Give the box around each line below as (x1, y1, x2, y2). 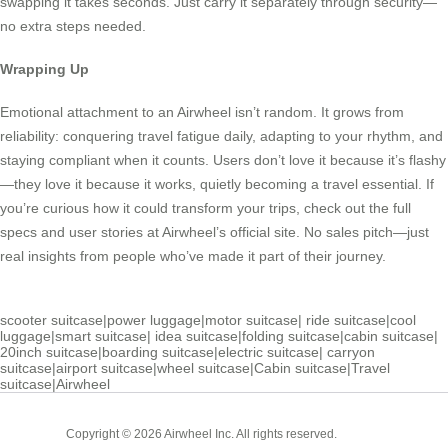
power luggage (107, 311, 201, 328)
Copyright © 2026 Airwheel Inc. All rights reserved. (65, 426, 346, 441)
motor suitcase (205, 311, 298, 328)
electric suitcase (218, 343, 319, 360)
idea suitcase (155, 327, 238, 344)
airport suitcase (56, 359, 153, 376)
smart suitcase (55, 327, 147, 344)
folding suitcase (242, 327, 340, 344)
